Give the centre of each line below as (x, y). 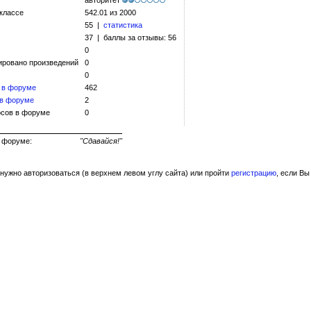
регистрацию (254, 173)
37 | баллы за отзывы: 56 (131, 37)
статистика (123, 25)
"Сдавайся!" (101, 141)
